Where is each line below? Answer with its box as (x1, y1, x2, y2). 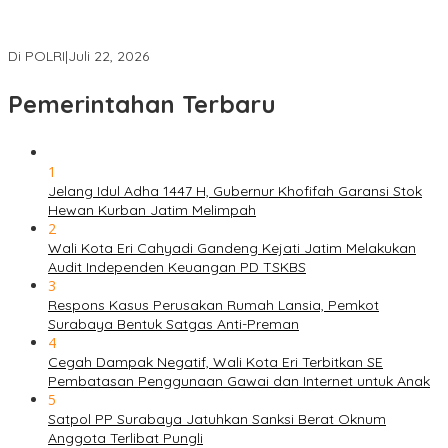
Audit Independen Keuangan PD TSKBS (48, 258, 306, 277)
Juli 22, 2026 (68, 47, 149, 66)
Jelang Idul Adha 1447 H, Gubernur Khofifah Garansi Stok (48, 182, 422, 201)
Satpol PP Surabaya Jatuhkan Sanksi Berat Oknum (48, 410, 386, 429)
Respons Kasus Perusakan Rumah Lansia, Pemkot (48, 296, 379, 315)
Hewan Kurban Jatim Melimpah (48, 201, 256, 220)
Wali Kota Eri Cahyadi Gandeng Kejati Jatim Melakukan (48, 239, 416, 258)
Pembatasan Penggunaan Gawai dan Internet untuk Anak (48, 372, 430, 391)
